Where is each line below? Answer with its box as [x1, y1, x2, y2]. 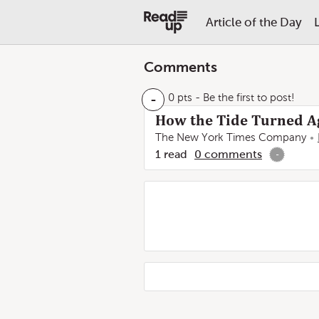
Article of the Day [205, 15, 302, 29]
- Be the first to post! [192, 92, 295, 103]
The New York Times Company [155, 132, 306, 143]
